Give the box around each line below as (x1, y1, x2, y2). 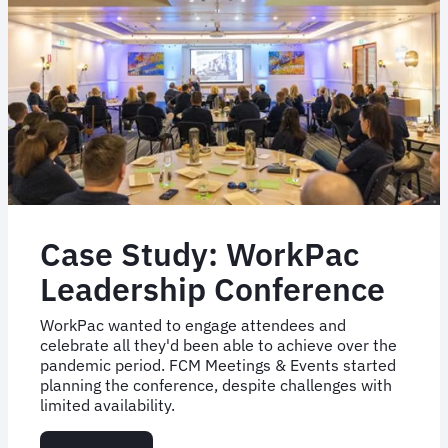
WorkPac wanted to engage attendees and (40, 314, 346, 335)
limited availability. (40, 394, 175, 415)
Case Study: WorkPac (40, 232, 359, 275)
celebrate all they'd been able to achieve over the (40, 334, 397, 355)
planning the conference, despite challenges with (40, 374, 392, 395)
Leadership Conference (40, 267, 385, 310)
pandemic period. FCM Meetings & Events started (40, 354, 396, 375)
